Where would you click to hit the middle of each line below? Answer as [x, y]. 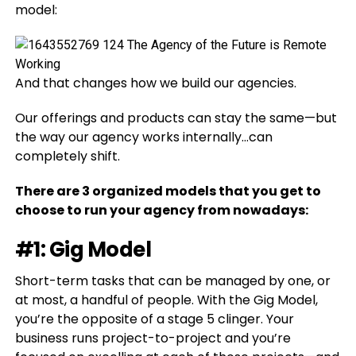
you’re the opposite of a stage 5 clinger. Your [154, 319]
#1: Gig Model [83, 250]
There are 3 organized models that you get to [168, 191]
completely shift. [67, 156]
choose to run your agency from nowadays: [161, 210]
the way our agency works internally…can [143, 137]
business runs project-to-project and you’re [153, 338]
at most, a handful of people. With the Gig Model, [166, 300]
